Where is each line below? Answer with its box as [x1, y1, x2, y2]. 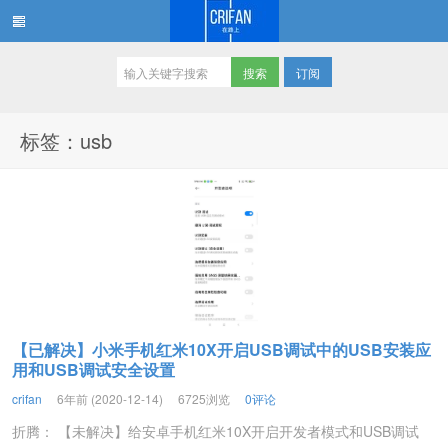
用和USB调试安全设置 [12, 358, 175, 381]
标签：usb [20, 126, 112, 155]
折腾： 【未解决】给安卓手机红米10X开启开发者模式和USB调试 [12, 421, 419, 441]
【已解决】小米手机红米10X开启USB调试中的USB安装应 [12, 338, 431, 361]
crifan [12, 390, 42, 407]
